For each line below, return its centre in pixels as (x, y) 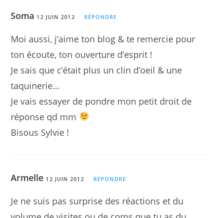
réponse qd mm (45, 117)
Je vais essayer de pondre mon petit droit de (101, 101)
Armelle (27, 177)
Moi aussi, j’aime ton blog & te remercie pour (103, 39)
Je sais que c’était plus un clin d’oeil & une (97, 70)
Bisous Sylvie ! (40, 132)
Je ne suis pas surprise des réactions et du (97, 201)
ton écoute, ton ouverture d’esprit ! (82, 54)
